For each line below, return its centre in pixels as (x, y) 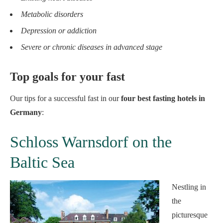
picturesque (190, 215)
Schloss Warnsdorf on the (91, 142)
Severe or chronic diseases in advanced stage (92, 47)
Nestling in (189, 187)
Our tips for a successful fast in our (65, 98)
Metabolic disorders (52, 14)
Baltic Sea (42, 162)
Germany (26, 112)
